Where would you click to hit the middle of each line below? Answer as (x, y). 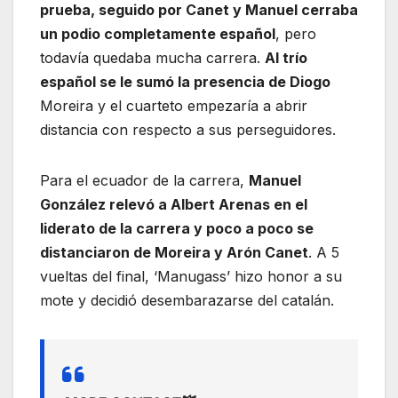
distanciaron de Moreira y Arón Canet (174, 253)
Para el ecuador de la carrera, (144, 181)
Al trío (286, 58)
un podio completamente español (158, 34)
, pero (296, 34)
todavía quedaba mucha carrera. (152, 58)
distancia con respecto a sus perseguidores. (188, 130)
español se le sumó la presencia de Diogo (185, 82)
